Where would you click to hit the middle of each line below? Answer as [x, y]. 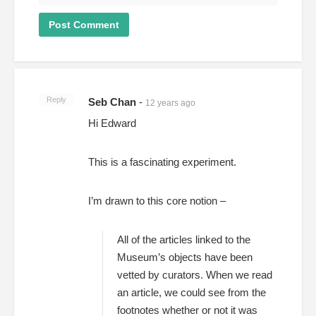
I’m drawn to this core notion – [157, 200]
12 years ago [170, 103]
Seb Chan [112, 102]
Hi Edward [112, 123]
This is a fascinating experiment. [162, 162]
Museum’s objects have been [185, 257]
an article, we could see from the [192, 292]
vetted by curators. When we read [195, 274]
